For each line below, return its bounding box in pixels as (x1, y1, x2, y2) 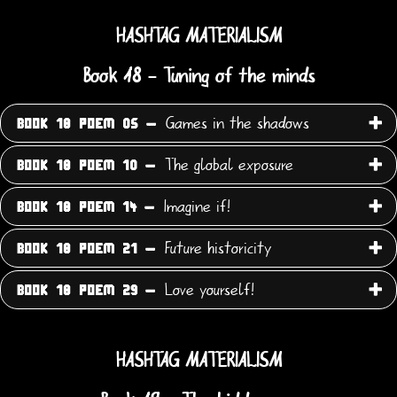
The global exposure (160, 156, 293, 175)
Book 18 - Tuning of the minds (82, 66, 315, 88)
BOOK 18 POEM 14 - (17, 200, 154, 215)
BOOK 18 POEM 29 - (17, 284, 155, 299)
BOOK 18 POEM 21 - (17, 242, 155, 257)
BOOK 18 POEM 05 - (17, 117, 156, 132)
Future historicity (160, 239, 271, 258)
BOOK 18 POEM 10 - (17, 159, 155, 174)
